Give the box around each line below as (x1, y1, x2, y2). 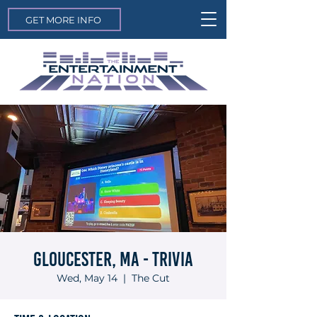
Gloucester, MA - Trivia (33, 247, 193, 271)
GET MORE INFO (25, 13, 101, 25)
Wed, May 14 (57, 272, 117, 284)
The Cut (132, 272, 170, 284)
